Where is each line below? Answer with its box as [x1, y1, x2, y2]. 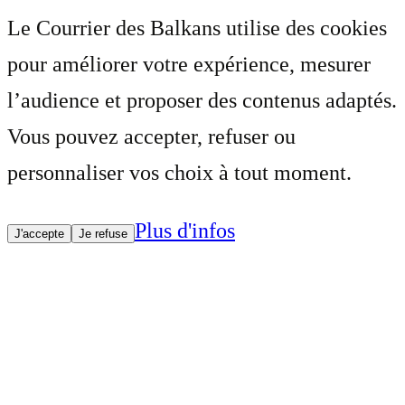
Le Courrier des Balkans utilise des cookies [7, 16, 387, 41]
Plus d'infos [135, 219, 235, 243]
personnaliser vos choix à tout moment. [7, 161, 352, 185]
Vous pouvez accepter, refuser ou [7, 125, 296, 149]
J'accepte [14, 227, 64, 241]
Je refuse [79, 227, 127, 241]
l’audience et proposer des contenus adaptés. [7, 89, 397, 113]
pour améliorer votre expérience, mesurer [7, 52, 371, 77]
